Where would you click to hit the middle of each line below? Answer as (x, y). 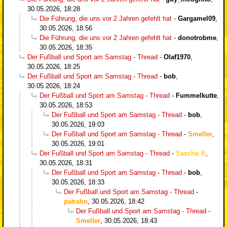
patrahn (76, 201)
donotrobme (197, 37)
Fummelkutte (196, 95)
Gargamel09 (197, 18)
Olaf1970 (177, 57)
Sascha (187, 153)
